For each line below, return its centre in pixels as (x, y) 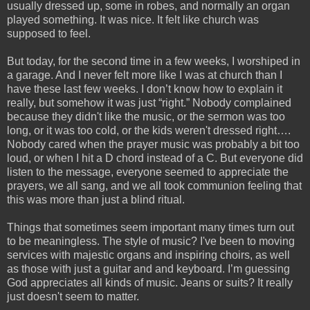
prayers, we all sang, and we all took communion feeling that (154, 185)
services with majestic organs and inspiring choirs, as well (148, 255)
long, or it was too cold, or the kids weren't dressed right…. (149, 130)
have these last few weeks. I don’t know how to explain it (145, 89)
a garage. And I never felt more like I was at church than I (145, 75)
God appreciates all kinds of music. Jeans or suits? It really (150, 282)
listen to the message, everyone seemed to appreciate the (148, 172)
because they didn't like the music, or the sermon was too (146, 116)
